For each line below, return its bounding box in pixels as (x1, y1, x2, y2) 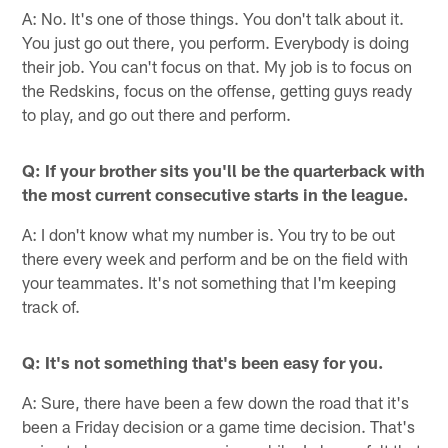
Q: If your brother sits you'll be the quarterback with (22, 159, 426, 180)
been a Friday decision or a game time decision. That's (22, 415, 416, 436)
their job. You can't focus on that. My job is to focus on (22, 55, 413, 76)
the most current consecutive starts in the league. (22, 183, 409, 204)
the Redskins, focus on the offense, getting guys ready (22, 79, 413, 100)
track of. (22, 295, 81, 316)
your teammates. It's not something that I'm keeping (22, 271, 397, 292)
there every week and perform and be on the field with (22, 247, 409, 268)
